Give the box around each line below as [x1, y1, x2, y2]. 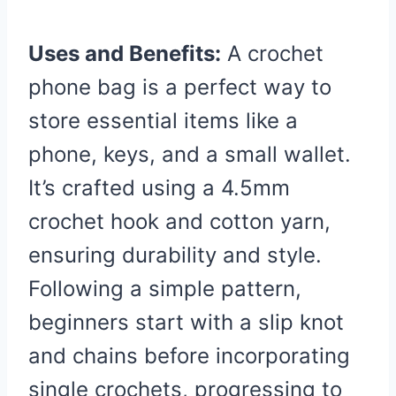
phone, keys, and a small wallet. [28, 141, 351, 167]
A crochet [221, 40, 324, 66]
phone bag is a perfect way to [28, 73, 331, 100]
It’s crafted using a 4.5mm [28, 174, 290, 201]
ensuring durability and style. [28, 241, 322, 268]
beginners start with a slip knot [28, 308, 344, 335]
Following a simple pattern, [28, 275, 301, 301]
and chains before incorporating [28, 342, 350, 369]
